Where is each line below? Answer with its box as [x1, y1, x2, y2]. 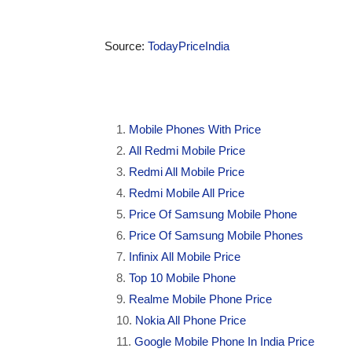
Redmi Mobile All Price [129, 186, 244, 200]
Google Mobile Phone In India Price [134, 335, 314, 348]
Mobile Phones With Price [129, 123, 261, 136]
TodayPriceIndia [148, 39, 229, 53]
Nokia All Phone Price [135, 313, 246, 327]
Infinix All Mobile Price [129, 250, 240, 263]
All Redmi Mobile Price [129, 144, 245, 157]
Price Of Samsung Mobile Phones [129, 229, 303, 242]
